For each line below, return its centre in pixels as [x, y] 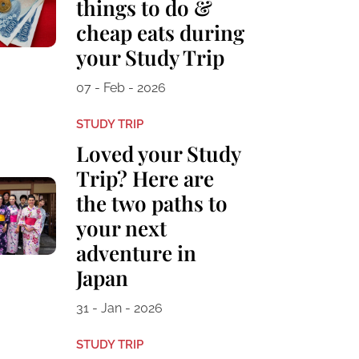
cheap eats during [160, 33]
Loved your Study [158, 154]
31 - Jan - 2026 [119, 309]
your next [121, 228]
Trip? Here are [145, 179]
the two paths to [151, 204]
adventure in [136, 253]
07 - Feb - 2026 [121, 88]
